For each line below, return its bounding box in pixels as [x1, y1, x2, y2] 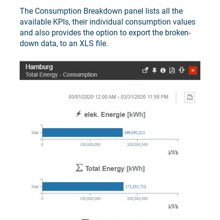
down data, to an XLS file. [20, 39, 108, 49]
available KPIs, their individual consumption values [20, 17, 195, 27]
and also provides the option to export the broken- [20, 28, 191, 38]
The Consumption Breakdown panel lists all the [20, 6, 183, 16]
